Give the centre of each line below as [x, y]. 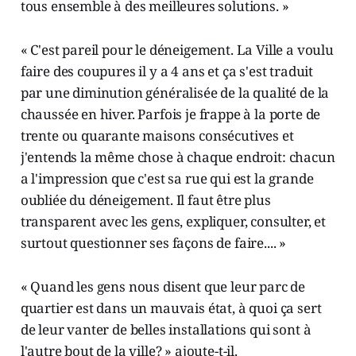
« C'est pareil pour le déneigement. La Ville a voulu [177, 50]
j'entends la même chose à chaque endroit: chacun [178, 157]
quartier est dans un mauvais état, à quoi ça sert [171, 308]
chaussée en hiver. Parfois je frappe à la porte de [170, 114]
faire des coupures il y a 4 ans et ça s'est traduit [167, 72]
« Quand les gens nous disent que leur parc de [163, 287]
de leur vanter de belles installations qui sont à [166, 330]
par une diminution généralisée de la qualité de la [175, 93]
